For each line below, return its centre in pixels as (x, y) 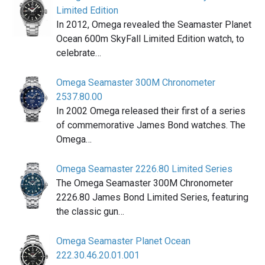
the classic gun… (90, 211)
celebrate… (79, 53)
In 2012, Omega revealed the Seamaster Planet (154, 24)
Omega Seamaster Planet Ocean (123, 241)
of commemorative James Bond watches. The (151, 125)
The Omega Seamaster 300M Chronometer (145, 183)
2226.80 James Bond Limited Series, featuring (152, 197)
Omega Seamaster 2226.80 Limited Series (144, 169)
